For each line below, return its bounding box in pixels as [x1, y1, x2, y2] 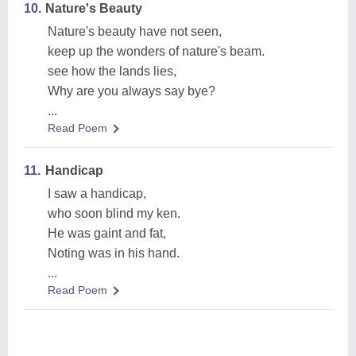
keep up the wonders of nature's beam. [48, 44, 265, 58]
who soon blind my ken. [48, 207, 180, 220]
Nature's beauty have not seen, [48, 25, 222, 38]
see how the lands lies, [48, 64, 176, 78]
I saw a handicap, [48, 187, 146, 200]
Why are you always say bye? [48, 84, 215, 98]
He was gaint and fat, [48, 226, 166, 240]
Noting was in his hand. [48, 246, 180, 260]
